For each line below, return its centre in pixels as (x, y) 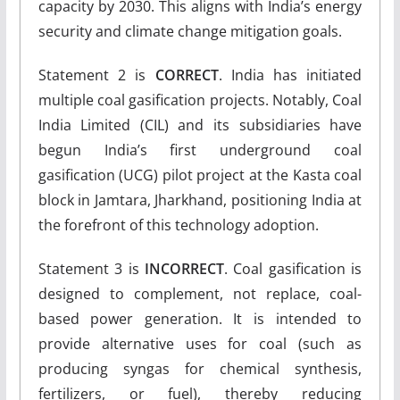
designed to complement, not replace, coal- (200, 294)
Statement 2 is (96, 75)
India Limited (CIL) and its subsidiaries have (200, 125)
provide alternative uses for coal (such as (200, 344)
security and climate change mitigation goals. (190, 31)
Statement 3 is (91, 269)
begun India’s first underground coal (200, 150)
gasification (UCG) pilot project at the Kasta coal (200, 175)
